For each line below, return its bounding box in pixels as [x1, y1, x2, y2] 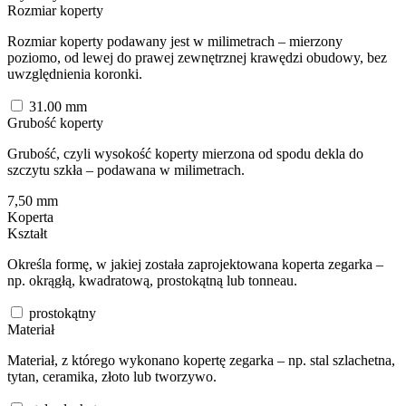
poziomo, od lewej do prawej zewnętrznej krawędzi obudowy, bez [7, 49, 387, 65]
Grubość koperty [7, 114, 103, 130]
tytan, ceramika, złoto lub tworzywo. [7, 368, 217, 384]
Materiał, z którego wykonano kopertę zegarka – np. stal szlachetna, [7, 352, 395, 368]
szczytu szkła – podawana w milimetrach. [7, 161, 245, 178]
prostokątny [25, 304, 96, 321]
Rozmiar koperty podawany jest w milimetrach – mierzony [7, 33, 343, 49]
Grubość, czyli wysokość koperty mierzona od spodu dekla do [7, 145, 363, 161]
